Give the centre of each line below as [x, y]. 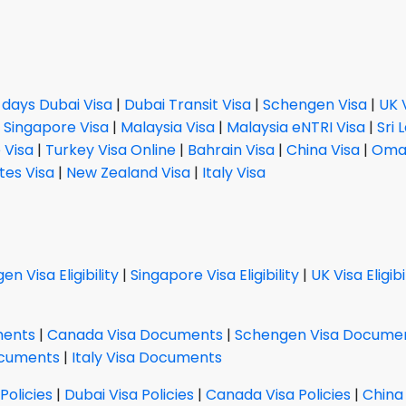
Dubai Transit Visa [188, 104]
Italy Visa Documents [147, 357]
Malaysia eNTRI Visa [296, 127]
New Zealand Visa [128, 172]
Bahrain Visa [231, 150]
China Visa [323, 150]
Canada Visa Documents [135, 334]
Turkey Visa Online [111, 150]
